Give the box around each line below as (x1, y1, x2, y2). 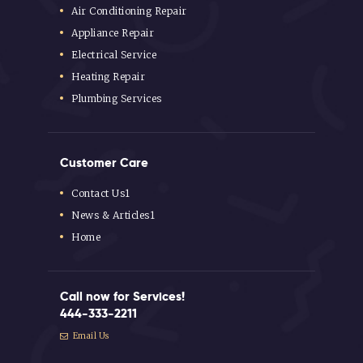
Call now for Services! (60, 288, 185, 304)
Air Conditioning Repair (71, 4, 187, 17)
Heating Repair (71, 70, 146, 83)
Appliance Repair (71, 26, 155, 39)
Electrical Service (71, 48, 157, 61)
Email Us (70, 330, 109, 341)
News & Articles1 (71, 208, 156, 221)
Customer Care (60, 154, 148, 170)
